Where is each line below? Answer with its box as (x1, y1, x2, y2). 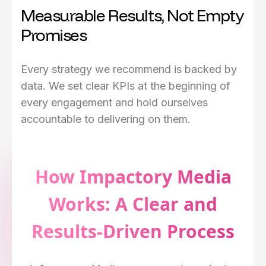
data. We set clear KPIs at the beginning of (21, 80, 230, 93)
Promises (21, 24, 87, 46)
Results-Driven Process (31, 219, 235, 244)
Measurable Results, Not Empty (21, 5, 243, 26)
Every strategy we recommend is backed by (21, 63, 237, 76)
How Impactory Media (34, 164, 232, 189)
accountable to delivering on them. (21, 113, 191, 126)
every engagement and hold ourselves (21, 96, 208, 109)
